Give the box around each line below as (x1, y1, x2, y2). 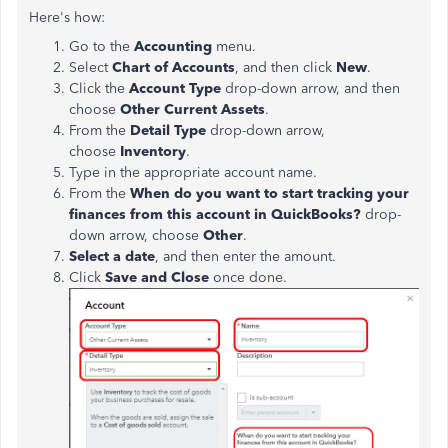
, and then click (235, 59, 336, 76)
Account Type (129, 80, 221, 97)
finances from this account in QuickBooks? (69, 206, 365, 223)
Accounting (134, 38, 216, 55)
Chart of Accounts (112, 59, 235, 76)
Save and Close (105, 269, 209, 286)
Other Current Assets (120, 101, 265, 118)
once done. (209, 269, 287, 286)
